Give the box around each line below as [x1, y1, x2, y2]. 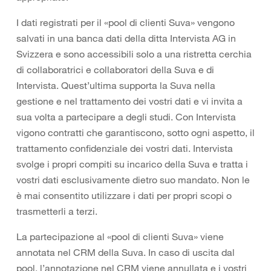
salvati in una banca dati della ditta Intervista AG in [16, 32, 236, 44]
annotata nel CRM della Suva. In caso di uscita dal [16, 246, 235, 258]
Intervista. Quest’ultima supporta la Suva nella [16, 79, 215, 91]
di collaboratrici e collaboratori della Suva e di [16, 64, 214, 76]
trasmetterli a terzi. [16, 205, 97, 217]
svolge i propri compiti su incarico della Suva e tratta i [16, 158, 248, 170]
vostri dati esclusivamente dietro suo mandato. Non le [16, 174, 250, 186]
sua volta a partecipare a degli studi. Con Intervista [16, 111, 236, 123]
